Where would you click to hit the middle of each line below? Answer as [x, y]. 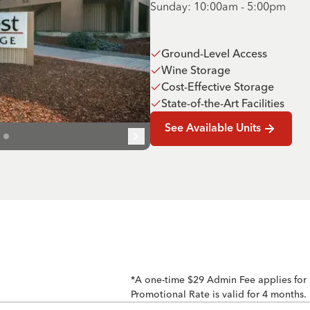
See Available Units [213, 129]
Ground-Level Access [214, 53]
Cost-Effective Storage [218, 86]
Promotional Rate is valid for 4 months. [219, 294]
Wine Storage [196, 70]
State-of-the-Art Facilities [223, 103]
